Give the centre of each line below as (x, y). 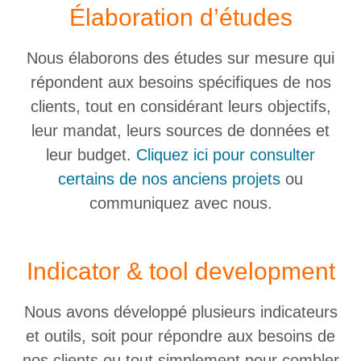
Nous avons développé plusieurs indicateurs (180, 311)
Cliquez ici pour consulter (226, 155)
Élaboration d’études (180, 18)
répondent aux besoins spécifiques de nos (180, 83)
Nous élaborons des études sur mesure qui (180, 58)
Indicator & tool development (180, 271)
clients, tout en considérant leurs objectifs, (180, 107)
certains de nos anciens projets (169, 179)
